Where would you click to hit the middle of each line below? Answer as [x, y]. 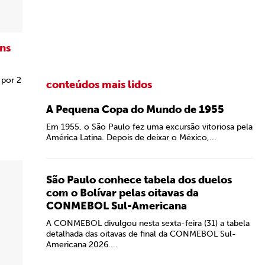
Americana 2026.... [82, 245]
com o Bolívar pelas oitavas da [122, 193]
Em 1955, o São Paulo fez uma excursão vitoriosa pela [149, 127]
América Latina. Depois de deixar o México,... [131, 138]
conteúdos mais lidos [99, 85]
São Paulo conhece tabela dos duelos [139, 180]
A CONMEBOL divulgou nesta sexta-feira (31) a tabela [148, 223]
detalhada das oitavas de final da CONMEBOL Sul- [141, 234]
